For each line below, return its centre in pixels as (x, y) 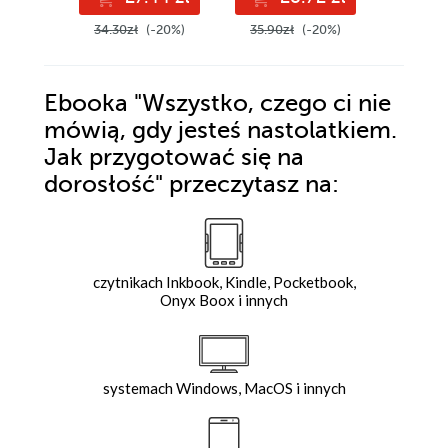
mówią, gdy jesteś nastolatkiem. (220, 131)
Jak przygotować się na (174, 158)
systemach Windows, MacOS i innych (224, 388)
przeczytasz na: (254, 185)
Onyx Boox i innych (224, 300)
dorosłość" (106, 185)
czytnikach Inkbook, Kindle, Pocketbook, (224, 282)
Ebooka (86, 104)
